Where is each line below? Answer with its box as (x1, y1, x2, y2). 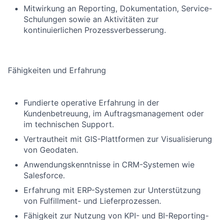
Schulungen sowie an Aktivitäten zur (24, 14, 159, 24)
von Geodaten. (24, 145, 78, 155)
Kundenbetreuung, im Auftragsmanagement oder (24, 109, 204, 118)
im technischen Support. (24, 119, 114, 129)
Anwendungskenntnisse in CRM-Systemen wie (24, 160, 194, 169)
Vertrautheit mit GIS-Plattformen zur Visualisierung (24, 134, 212, 144)
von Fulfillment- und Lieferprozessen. (24, 196, 161, 206)
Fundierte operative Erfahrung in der (24, 98, 159, 108)
